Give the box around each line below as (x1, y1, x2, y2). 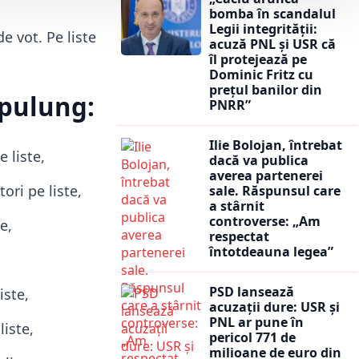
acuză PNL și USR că (209, 34, 336, 53)
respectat (209, 227, 269, 245)
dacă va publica (209, 151, 309, 169)
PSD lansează (209, 282, 294, 301)
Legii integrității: (209, 19, 317, 38)
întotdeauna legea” (209, 242, 333, 260)
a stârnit (209, 196, 264, 215)
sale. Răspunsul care (209, 181, 341, 200)
